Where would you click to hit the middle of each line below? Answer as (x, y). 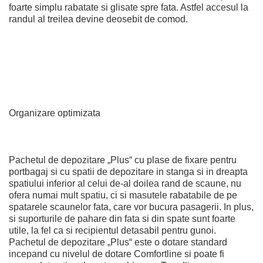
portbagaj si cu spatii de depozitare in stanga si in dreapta (128, 172)
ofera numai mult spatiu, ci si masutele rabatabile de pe (123, 195)
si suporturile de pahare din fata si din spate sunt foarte (122, 219)
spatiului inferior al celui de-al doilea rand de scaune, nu (125, 183)
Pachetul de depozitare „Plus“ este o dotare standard (118, 242)
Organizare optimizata (55, 113)
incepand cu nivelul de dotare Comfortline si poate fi (117, 254)
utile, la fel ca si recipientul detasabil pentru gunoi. (112, 230)
